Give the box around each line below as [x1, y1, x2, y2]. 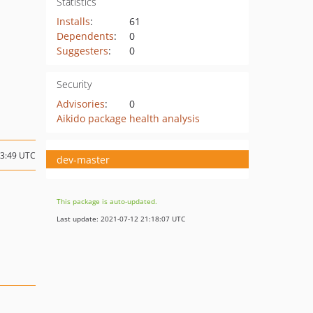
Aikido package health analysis [56, 112, 200, 125]
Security [56, 78, 92, 91]
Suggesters [56, 44, 108, 57]
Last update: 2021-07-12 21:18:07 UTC [57, 214, 185, 224]
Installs [56, 15, 90, 28]
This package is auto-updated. [57, 196, 157, 206]
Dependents [56, 29, 114, 43]
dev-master [57, 152, 110, 166]
